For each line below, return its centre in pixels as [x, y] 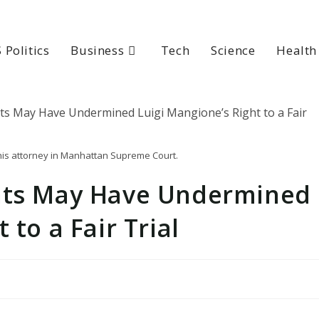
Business [98, 50]
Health [297, 50]
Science [233, 50]
